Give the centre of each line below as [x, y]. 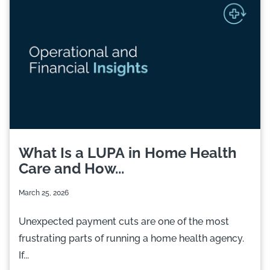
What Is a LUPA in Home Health [128, 153]
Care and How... [71, 168]
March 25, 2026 [44, 193]
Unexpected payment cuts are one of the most [124, 221]
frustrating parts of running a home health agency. [131, 238]
